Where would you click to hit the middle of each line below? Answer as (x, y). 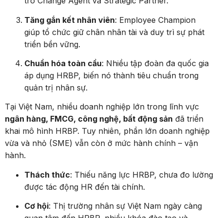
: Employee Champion (155, 20)
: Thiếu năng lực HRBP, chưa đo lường (142, 174)
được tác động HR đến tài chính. (85, 187)
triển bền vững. (52, 44)
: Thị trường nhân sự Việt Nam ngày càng (125, 206)
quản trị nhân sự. (56, 87)
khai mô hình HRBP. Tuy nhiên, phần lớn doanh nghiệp (107, 131)
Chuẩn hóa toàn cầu (63, 63)
